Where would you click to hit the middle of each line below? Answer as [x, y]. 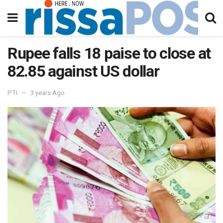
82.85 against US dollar [83, 71]
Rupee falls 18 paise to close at [109, 53]
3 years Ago [48, 93]
